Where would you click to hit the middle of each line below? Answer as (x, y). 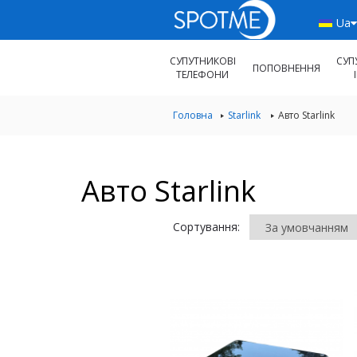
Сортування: (206, 227)
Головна (193, 115)
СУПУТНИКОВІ (202, 61)
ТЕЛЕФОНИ (202, 75)
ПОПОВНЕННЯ (286, 68)
